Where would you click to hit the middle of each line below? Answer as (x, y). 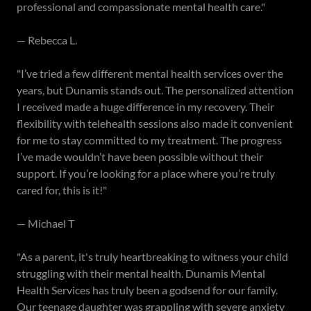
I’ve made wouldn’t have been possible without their (140, 156)
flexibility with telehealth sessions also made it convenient (155, 123)
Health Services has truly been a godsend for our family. (147, 289)
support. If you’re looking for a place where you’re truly (146, 173)
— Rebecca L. (47, 40)
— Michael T (45, 223)
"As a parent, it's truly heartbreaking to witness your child (152, 256)
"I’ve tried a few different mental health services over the (150, 73)
